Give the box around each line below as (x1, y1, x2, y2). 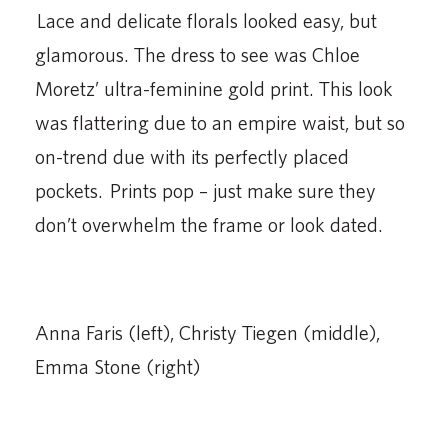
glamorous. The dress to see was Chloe (35, 42, 360, 66)
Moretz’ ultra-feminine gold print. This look (35, 76, 393, 100)
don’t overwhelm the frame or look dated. (35, 212, 383, 236)
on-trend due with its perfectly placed (35, 144, 349, 168)
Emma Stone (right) (35, 354, 200, 378)
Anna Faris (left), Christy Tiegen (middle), (35, 320, 380, 344)
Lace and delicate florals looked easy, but (35, 8, 377, 32)
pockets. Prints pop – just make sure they (35, 178, 376, 202)
